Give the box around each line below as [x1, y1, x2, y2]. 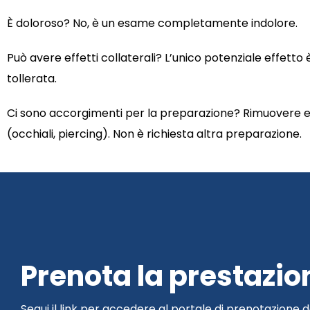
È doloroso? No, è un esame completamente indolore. [7, 15, 298, 32]
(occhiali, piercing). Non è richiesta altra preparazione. [7, 126, 302, 143]
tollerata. [7, 71, 57, 87]
